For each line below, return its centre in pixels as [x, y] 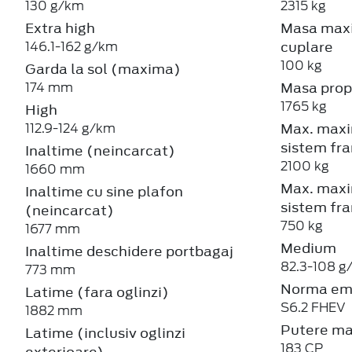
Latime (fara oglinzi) [97, 292]
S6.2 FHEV [313, 307]
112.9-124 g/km [70, 128]
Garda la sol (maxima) [103, 69]
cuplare [306, 47]
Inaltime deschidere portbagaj [129, 251]
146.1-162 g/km [71, 46]
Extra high [60, 28]
